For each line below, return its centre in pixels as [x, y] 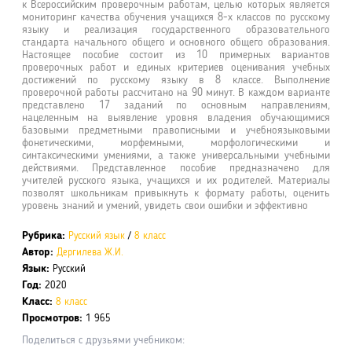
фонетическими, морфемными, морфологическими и [176, 143]
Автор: [38, 253]
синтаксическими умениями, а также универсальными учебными [176, 156]
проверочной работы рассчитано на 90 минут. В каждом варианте [176, 93]
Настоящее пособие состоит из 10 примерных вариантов [176, 55]
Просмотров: [52, 319]
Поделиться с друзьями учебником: [103, 341]
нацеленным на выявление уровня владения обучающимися [176, 118]
